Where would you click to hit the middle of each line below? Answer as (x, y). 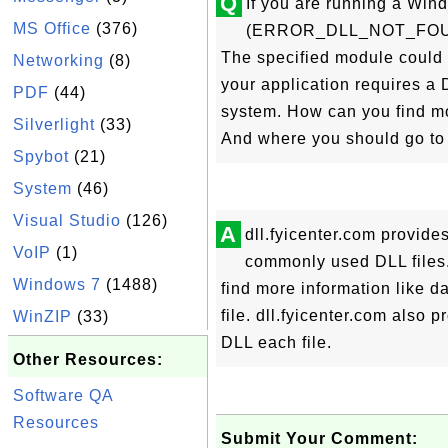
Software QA (63, 395)
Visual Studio (67, 220)
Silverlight (54, 124)
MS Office (52, 28)
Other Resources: (88, 359)
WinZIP (42, 316)
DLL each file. (276, 342)
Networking (58, 60)
